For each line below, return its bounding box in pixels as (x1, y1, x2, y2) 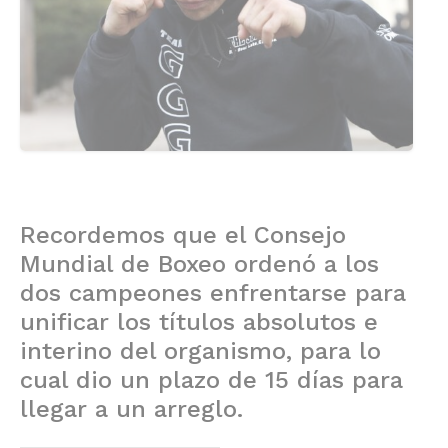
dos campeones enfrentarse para (20, 279, 406, 308)
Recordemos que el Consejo (20, 221, 346, 250)
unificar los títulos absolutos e (20, 308, 378, 337)
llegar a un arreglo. (20, 395, 243, 424)
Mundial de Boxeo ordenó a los (20, 250, 379, 279)
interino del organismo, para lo (20, 337, 381, 366)
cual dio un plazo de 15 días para (20, 366, 403, 395)
